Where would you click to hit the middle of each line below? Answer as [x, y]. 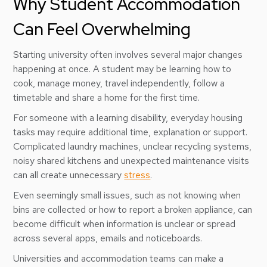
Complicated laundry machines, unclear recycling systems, [133, 146]
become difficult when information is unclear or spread [125, 224]
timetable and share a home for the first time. [107, 97]
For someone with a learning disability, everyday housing [128, 118]
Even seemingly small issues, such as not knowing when [127, 195]
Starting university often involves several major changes [128, 55]
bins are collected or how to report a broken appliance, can [133, 209]
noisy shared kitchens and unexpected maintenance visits [131, 161]
